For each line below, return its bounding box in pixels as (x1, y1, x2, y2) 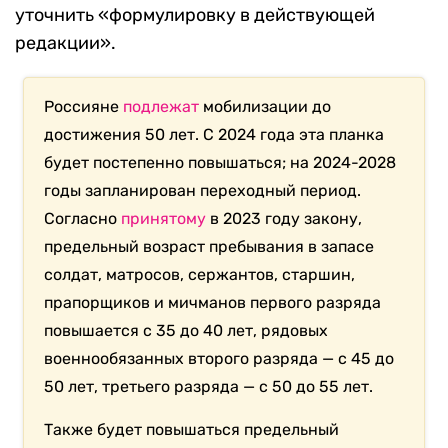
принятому (121, 209, 207, 229)
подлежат (123, 97, 200, 117)
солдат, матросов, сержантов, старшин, (44, 265, 356, 285)
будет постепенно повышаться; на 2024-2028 (44, 153, 397, 173)
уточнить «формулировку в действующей (15, 4, 375, 27)
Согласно (44, 209, 122, 229)
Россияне (44, 97, 124, 117)
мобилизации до (199, 97, 332, 117)
